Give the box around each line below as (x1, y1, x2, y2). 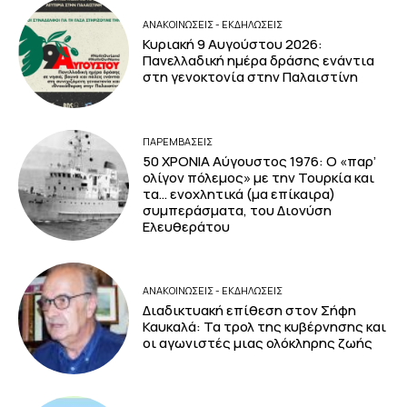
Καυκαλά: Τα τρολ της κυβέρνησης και (143, 316, 387, 336)
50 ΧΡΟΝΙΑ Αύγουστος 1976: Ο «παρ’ (143, 151, 377, 171)
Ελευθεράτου (143, 216, 231, 236)
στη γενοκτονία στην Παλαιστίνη (143, 67, 362, 87)
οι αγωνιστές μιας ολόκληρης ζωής (143, 333, 373, 352)
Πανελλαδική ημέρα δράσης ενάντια (143, 51, 375, 71)
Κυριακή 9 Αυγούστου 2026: (143, 35, 323, 55)
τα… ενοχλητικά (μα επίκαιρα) (143, 184, 336, 203)
